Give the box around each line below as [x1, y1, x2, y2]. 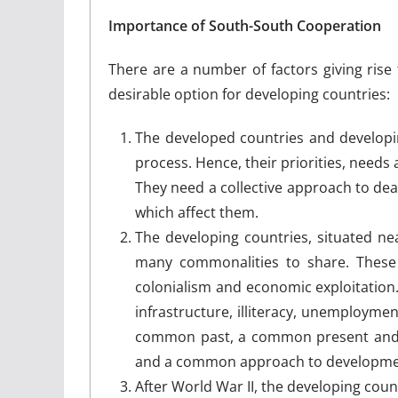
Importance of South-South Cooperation [108, 15, 381, 36]
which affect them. [135, 202, 259, 222]
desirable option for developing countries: [108, 84, 390, 104]
